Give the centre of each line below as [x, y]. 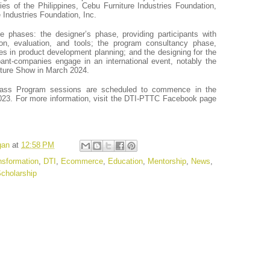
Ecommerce [82, 161]
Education [125, 161]
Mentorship [167, 161]
